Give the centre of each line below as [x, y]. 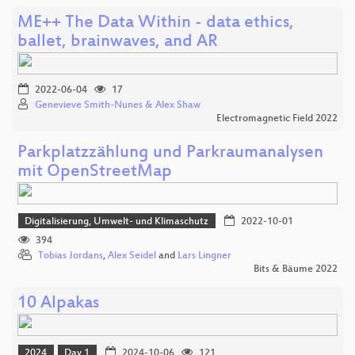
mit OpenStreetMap [95, 172]
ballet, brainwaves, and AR [118, 42]
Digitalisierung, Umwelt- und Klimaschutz [117, 221]
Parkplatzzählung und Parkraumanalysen [170, 153]
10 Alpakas [58, 304]
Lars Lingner [204, 256]
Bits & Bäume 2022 [296, 270]
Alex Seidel [132, 256]
